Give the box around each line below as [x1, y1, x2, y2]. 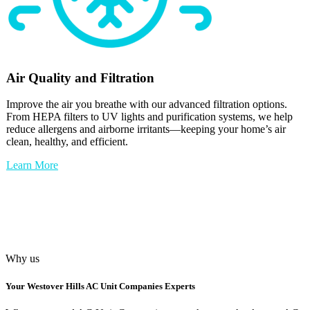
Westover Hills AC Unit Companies [25, 280, 165, 291]
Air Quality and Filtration [6, 70, 154, 85]
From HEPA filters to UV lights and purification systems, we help [6, 111, 293, 123]
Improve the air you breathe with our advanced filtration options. [6, 98, 287, 111]
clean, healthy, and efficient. [6, 136, 128, 148]
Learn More [6, 159, 58, 172]
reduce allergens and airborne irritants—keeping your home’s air [6, 123, 286, 136]
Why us [6, 253, 39, 265]
